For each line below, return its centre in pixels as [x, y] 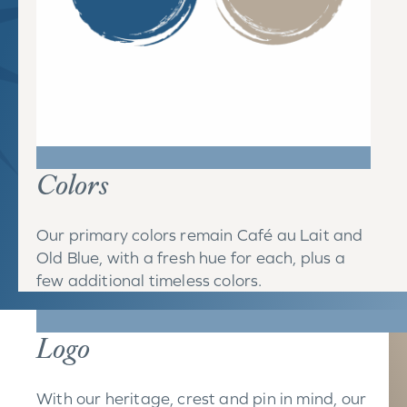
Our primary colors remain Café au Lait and [200, 234]
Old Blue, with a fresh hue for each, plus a [191, 257]
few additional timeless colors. [149, 280]
